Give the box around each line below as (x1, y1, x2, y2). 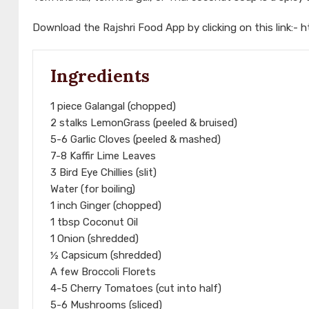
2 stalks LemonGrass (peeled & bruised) (50, 117, 237, 130)
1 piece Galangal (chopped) (50, 100, 176, 113)
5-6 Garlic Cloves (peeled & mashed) (50, 133, 221, 146)
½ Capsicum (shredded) (50, 249, 161, 262)
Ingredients (50, 65, 150, 88)
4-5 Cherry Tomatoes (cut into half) (50, 282, 221, 295)
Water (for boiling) (50, 183, 135, 196)
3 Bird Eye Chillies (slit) (50, 166, 157, 179)
